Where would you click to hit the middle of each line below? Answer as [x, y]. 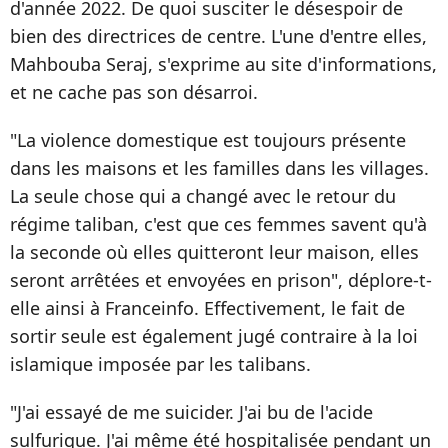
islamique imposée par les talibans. [160, 364]
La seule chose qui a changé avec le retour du [203, 196]
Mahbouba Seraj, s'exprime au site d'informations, [223, 64]
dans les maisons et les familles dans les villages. [219, 168]
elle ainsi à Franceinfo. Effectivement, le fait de [207, 308]
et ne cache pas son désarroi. [134, 92]
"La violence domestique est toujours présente [208, 140]
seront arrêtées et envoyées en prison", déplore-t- [221, 280]
